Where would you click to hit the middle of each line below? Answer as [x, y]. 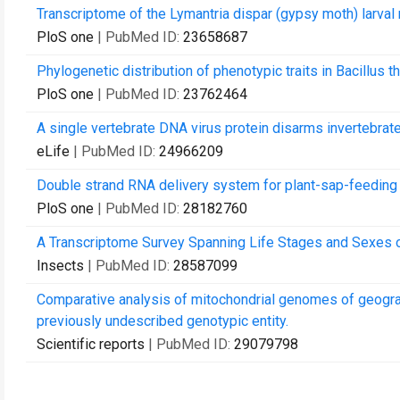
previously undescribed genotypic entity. [162, 321]
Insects [60, 266]
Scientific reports [91, 344]
